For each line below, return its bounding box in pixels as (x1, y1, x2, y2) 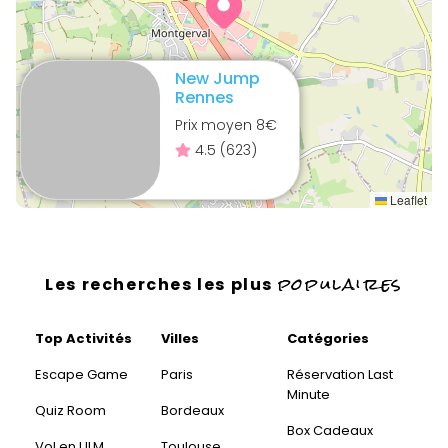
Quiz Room (46, 401, 106, 420)
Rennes (175, 86, 234, 109)
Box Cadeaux (295, 421, 373, 440)
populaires (277, 265, 403, 302)
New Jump (175, 67, 260, 90)
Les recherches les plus (54, 273, 274, 296)
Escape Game (42, 365, 128, 384)
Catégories (297, 329, 369, 348)
